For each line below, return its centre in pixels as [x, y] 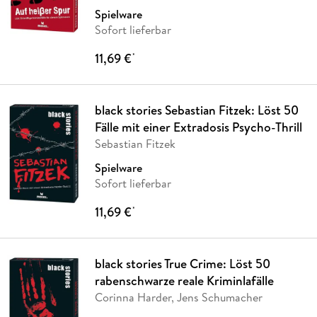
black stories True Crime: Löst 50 [182, 264]
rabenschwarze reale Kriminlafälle [184, 281]
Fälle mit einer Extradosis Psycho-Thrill [198, 127]
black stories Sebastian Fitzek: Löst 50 [196, 110]
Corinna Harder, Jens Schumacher [178, 298]
